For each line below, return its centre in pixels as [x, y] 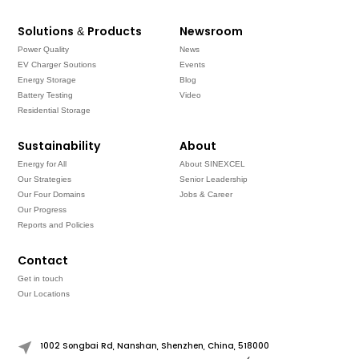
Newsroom [211, 31]
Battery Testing [46, 95]
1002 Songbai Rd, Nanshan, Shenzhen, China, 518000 [155, 346]
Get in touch [41, 279]
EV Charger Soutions [57, 64]
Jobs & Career [206, 195]
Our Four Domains [52, 195]
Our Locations [44, 294]
